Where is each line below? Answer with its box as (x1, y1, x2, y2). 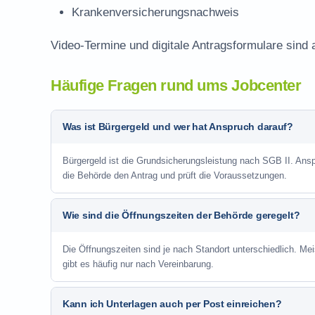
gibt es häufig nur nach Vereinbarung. (63, 259, 214, 269)
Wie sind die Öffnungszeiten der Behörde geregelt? (63, 210, 300, 221)
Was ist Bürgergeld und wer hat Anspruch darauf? (63, 121, 293, 132)
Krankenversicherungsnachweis (72, 6, 239, 19)
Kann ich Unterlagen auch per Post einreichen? (63, 298, 282, 309)
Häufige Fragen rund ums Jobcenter (51, 77, 302, 94)
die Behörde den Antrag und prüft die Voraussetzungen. (63, 170, 287, 181)
